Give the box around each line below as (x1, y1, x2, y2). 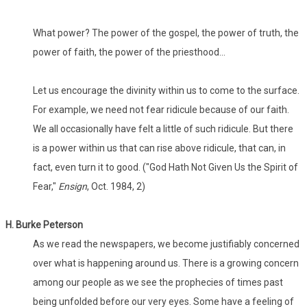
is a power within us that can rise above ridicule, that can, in (33, 142, 286, 153)
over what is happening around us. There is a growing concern (33, 257, 299, 269)
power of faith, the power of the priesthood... (33, 46, 225, 58)
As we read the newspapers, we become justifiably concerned (33, 238, 299, 249)
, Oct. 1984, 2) (87, 180, 145, 192)
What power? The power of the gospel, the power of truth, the (33, 27, 299, 38)
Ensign (58, 180, 87, 192)
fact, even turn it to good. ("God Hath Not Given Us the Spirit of (33, 161, 298, 173)
